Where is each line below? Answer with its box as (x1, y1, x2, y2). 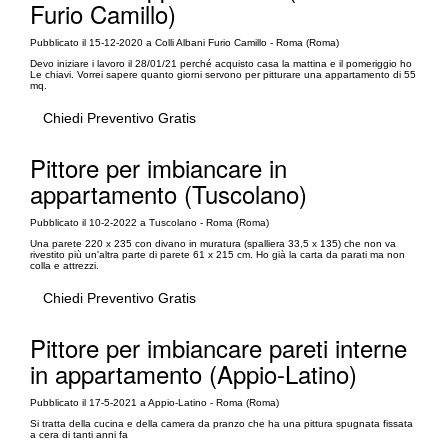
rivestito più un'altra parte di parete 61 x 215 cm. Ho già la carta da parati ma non (30, 248, 405, 260)
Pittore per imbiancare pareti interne (30, 329, 407, 365)
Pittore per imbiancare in (30, 149, 287, 185)
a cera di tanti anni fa (30, 428, 128, 440)
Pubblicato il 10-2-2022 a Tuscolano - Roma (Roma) (30, 216, 269, 228)
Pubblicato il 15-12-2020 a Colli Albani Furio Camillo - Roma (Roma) (30, 36, 339, 48)
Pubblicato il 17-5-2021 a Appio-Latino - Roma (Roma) (30, 396, 279, 408)
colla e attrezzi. (30, 259, 99, 271)
